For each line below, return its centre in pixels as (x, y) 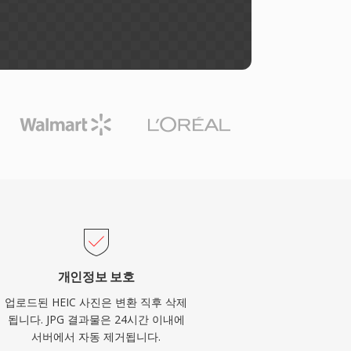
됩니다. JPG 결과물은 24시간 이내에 (96, 319)
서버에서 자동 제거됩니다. (96, 337)
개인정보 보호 (96, 277)
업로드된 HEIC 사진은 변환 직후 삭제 (96, 302)
